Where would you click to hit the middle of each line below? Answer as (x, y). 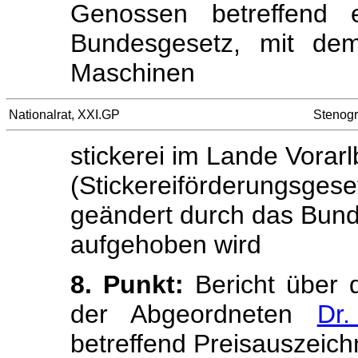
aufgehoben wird (166, 245)
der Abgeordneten (194, 314)
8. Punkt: (127, 284)
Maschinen (133, 73)
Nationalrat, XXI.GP (64, 114)
